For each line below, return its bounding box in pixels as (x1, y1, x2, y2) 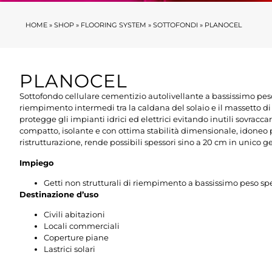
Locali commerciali (44, 221, 120, 231)
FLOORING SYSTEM (81, 21, 146, 30)
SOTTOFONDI (153, 21, 198, 30)
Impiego (19, 157, 54, 168)
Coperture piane (44, 233, 109, 243)
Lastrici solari (44, 244, 95, 254)
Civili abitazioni (44, 209, 105, 220)
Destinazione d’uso (19, 189, 99, 200)
